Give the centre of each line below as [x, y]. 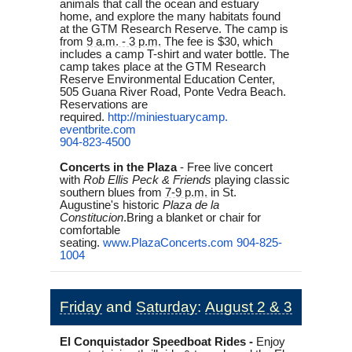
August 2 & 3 [249, 306]
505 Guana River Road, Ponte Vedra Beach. [173, 92]
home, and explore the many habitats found [170, 16]
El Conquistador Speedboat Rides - [156, 341]
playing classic [252, 180]
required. [82, 117]
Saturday [167, 306]
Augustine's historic [110, 205]
